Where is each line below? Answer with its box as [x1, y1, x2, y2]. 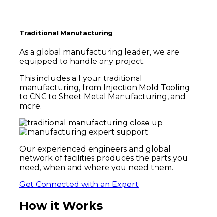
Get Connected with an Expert [19, 180, 139, 189]
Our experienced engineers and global [19, 144, 170, 154]
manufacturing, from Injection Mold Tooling [19, 83, 190, 93]
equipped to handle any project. [19, 57, 145, 66]
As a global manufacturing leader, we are [19, 47, 179, 57]
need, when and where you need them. [19, 163, 175, 172]
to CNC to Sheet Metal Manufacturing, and [19, 92, 186, 102]
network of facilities [19, 154, 94, 163]
